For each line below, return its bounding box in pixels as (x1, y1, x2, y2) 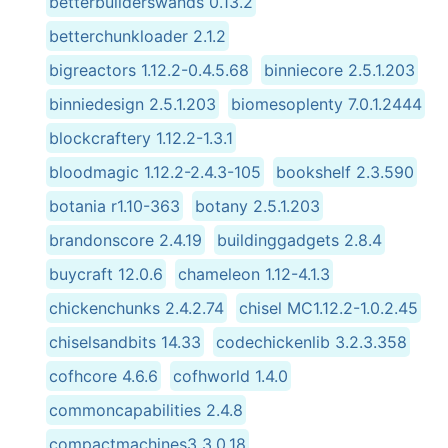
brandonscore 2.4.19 (49, 229, 202, 250)
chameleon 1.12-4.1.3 (178, 263, 330, 284)
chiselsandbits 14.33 (49, 331, 201, 352)
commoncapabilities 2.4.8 (49, 399, 243, 420)
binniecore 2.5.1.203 (264, 59, 415, 80)
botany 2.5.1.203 (195, 195, 320, 216)
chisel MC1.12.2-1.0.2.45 (239, 297, 418, 318)
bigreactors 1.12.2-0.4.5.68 (49, 59, 249, 80)
